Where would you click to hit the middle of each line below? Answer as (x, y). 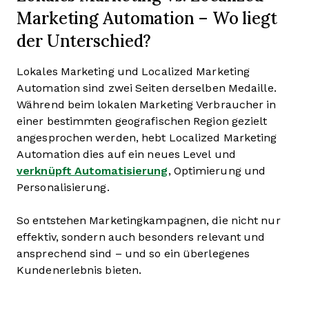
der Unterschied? (84, 41)
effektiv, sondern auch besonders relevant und (141, 237)
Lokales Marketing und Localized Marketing (133, 71)
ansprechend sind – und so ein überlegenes (133, 253)
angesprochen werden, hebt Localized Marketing (147, 138)
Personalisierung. (63, 187)
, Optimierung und (217, 171)
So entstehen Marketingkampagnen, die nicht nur (149, 220)
